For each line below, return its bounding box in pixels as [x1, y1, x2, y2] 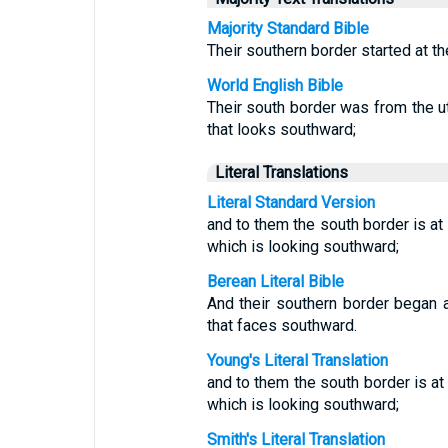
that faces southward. [206, 316, 357, 335]
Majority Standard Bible [206, 19, 369, 38]
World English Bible [206, 76, 343, 95]
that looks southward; [206, 120, 356, 139]
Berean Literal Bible [206, 272, 344, 291]
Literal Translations [214, 163, 348, 182]
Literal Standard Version [206, 193, 375, 212]
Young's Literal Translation [206, 351, 388, 370]
